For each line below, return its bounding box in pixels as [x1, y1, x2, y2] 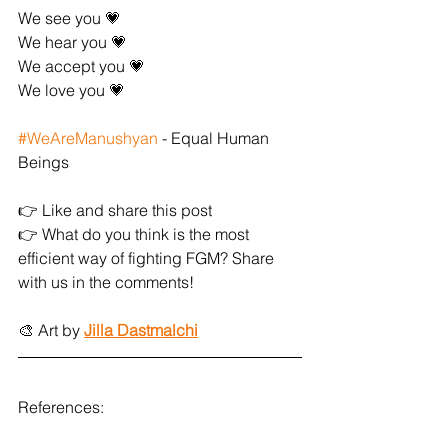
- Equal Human [158, 127, 273, 148]
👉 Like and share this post [18, 199, 212, 220]
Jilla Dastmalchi [84, 319, 198, 340]
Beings [18, 151, 69, 172]
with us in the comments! [18, 271, 194, 292]
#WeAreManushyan [18, 127, 158, 148]
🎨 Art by [18, 319, 84, 340]
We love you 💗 [18, 79, 125, 100]
